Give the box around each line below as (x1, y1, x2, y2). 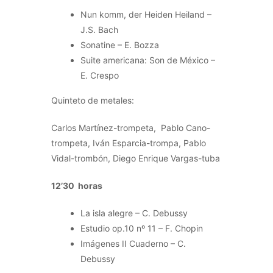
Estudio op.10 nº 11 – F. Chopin (80, 222, 203, 233)
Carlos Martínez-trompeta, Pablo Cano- (51, 122, 210, 133)
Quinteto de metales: (51, 94, 134, 105)
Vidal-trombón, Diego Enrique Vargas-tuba (51, 152, 220, 163)
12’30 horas (51, 180, 102, 191)
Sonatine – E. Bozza (80, 39, 159, 50)
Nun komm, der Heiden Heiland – (80, 9, 211, 19)
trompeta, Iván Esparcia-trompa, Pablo (51, 137, 206, 148)
